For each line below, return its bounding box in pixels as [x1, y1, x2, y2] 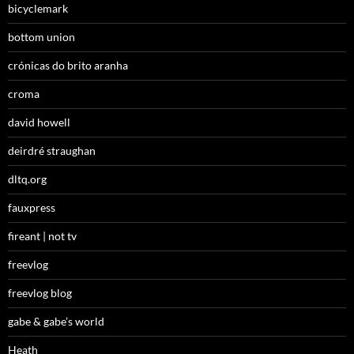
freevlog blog [8, 286, 72, 300]
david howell [8, 115, 70, 130]
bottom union [8, 30, 75, 44]
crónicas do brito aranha [8, 58, 128, 73]
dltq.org [8, 172, 47, 186]
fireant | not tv [8, 229, 77, 243]
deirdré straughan [8, 144, 96, 158]
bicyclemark [8, 2, 68, 16]
